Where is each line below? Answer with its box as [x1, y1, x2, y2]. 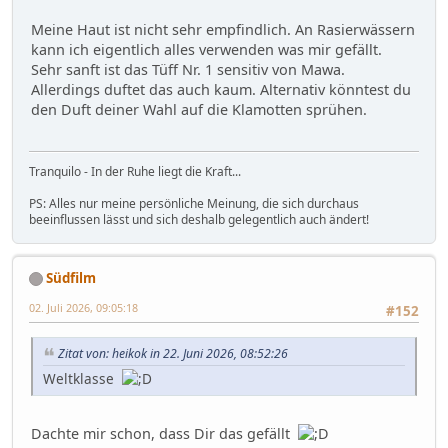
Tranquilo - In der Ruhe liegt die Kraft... [29, 162, 241, 180]
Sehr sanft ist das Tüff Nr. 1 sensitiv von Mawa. [31, 60, 345, 80]
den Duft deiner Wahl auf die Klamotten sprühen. [31, 100, 367, 120]
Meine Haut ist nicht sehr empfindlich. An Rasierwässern [31, 20, 415, 40]
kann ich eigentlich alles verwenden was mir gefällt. [31, 40, 382, 60]
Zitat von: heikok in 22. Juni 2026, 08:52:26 [58, 344, 288, 362]
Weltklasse [43, 368, 122, 388]
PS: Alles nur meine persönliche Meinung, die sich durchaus [29, 194, 359, 212]
